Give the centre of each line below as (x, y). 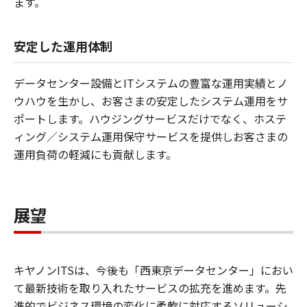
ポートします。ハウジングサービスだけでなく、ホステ (150, 119)
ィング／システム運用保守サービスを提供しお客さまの (151, 137)
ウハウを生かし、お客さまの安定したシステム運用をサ (151, 101)
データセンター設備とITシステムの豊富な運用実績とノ (151, 83)
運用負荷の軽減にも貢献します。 (95, 155)
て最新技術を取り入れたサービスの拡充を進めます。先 (150, 288)
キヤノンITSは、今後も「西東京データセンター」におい (153, 270)
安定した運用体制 (63, 46)
